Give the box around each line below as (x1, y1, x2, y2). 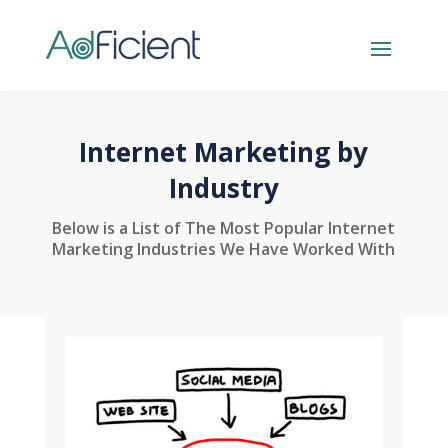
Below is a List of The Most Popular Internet (52, 217, 396, 239)
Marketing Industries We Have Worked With (52, 238, 396, 260)
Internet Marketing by (79, 134, 369, 170)
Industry (168, 170, 279, 206)
